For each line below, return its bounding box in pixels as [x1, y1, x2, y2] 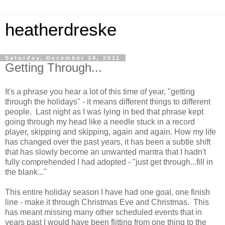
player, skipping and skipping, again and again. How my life [5, 127, 216, 136]
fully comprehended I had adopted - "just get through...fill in [5, 157, 213, 166]
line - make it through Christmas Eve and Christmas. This [5, 197, 209, 206]
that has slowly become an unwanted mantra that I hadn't [5, 147, 206, 156]
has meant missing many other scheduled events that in [5, 207, 202, 216]
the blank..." [5, 167, 47, 176]
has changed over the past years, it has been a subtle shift [5, 137, 210, 146]
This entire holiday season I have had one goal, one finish [5, 187, 210, 196]
